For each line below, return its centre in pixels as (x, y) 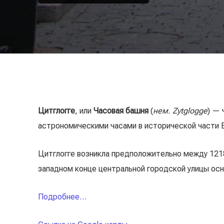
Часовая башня (121, 110)
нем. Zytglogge (180, 110)
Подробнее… (62, 196)
